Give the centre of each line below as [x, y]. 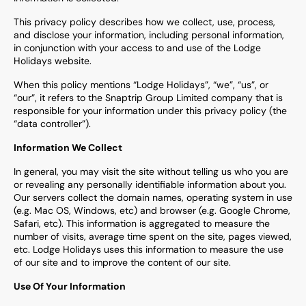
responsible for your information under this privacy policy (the [150, 111]
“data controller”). [52, 124]
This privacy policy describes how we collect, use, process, [144, 22]
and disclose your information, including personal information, [149, 35]
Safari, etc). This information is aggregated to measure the [142, 223]
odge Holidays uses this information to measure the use [161, 249]
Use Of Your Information [70, 286]
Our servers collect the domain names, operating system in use [153, 197]
